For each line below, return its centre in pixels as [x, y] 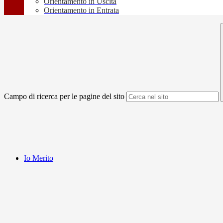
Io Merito [39, 158]
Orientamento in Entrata [81, 10]
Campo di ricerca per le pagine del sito [64, 97]
